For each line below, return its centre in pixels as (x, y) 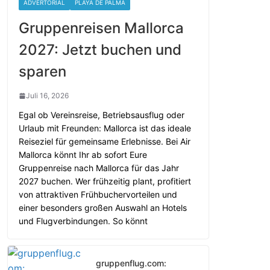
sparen (42, 72)
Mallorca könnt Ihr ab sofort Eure (83, 155)
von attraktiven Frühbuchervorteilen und (98, 195)
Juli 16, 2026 (47, 96)
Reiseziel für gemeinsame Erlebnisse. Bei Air (105, 142)
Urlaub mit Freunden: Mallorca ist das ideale (105, 128)
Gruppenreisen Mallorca (101, 28)
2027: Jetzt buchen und (100, 50)
